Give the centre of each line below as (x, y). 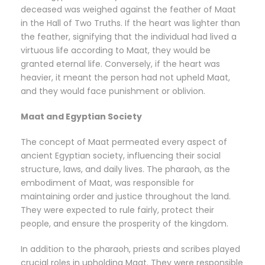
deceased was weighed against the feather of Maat (128, 10)
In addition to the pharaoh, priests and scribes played (130, 249)
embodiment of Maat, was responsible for (107, 183)
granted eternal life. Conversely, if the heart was (120, 64)
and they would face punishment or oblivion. (113, 91)
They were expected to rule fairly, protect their (117, 210)
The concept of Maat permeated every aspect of (124, 142)
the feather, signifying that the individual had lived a (129, 37)
